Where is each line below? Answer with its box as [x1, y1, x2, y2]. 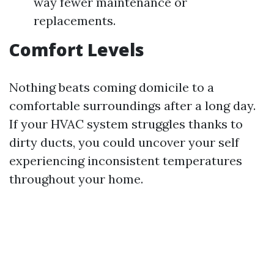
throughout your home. [9, 171, 143, 187]
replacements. [34, 13, 116, 28]
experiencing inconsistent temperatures [9, 153, 242, 168]
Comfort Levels [9, 38, 144, 61]
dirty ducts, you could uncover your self [9, 135, 239, 150]
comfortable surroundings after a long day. [9, 98, 256, 113]
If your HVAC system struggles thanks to [9, 116, 243, 131]
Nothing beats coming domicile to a [9, 80, 214, 95]
